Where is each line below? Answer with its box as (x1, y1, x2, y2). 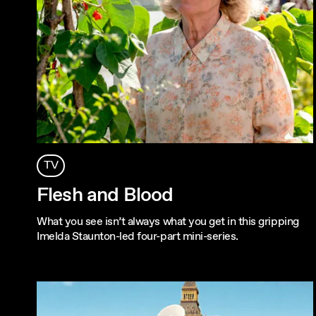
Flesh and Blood (37, 182, 174, 209)
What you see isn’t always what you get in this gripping (37, 214, 299, 230)
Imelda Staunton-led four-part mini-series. (37, 229, 238, 245)
